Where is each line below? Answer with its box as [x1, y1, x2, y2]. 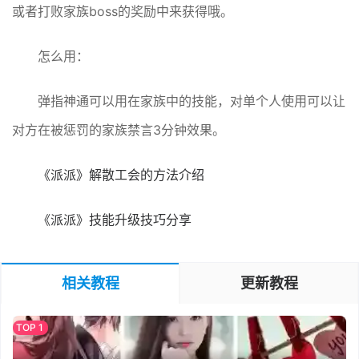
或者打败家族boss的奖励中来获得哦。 [12, 3, 233, 19]
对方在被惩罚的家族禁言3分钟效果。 [12, 122, 225, 138]
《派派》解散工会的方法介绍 [38, 167, 204, 183]
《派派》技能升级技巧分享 [38, 212, 192, 228]
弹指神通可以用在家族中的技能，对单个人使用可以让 [38, 93, 345, 109]
